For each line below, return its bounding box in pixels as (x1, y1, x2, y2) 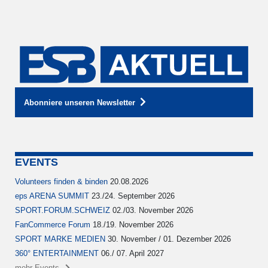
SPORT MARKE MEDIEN (15, 234, 108, 244)
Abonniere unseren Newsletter (24, 98, 135, 108)
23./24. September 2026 (92, 191, 175, 201)
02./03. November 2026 (112, 206, 193, 215)
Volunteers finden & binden (15, 177, 110, 187)
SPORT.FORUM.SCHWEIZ (15, 206, 112, 215)
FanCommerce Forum (15, 220, 93, 230)
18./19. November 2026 (93, 220, 173, 230)
